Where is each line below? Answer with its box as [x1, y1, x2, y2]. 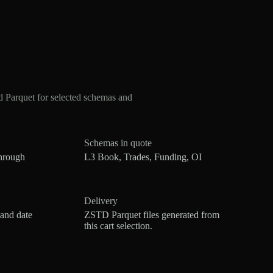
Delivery [84, 195, 118, 206]
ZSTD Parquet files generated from [84, 209, 220, 220]
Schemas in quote [84, 137, 152, 148]
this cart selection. [84, 220, 153, 231]
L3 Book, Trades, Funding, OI [84, 151, 202, 162]
